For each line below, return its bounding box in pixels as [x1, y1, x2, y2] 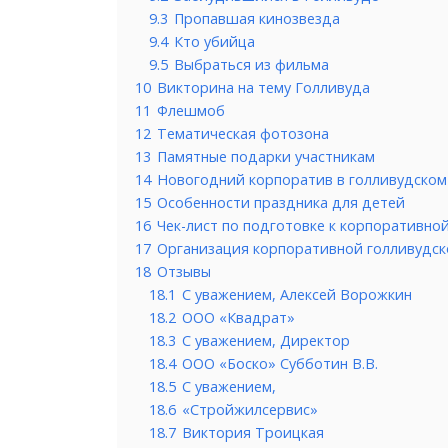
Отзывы [157, 261, 211, 281]
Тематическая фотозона [157, 123, 329, 143]
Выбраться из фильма [174, 54, 329, 74]
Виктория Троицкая [182, 422, 324, 442]
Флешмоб [157, 100, 225, 120]
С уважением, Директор [182, 330, 350, 350]
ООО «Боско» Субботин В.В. [182, 353, 378, 373]
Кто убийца [174, 31, 255, 51]
